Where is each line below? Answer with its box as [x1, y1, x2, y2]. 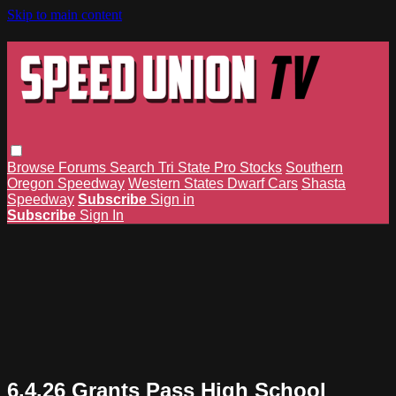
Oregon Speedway [7, 175, 125, 191]
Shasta [301, 175, 346, 191]
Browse [7, 159, 58, 175]
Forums [58, 159, 110, 175]
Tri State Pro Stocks [158, 159, 282, 175]
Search [110, 159, 158, 175]
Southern [286, 159, 343, 175]
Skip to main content [7, 7, 122, 22]
